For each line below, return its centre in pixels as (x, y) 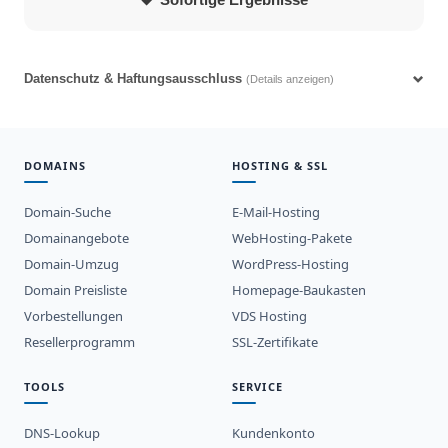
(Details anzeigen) (290, 79)
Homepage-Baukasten (299, 289)
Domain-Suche (67, 211)
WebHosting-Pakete (292, 237)
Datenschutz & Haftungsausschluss (133, 79)
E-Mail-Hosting (276, 211)
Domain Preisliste (75, 289)
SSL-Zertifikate (275, 341)
